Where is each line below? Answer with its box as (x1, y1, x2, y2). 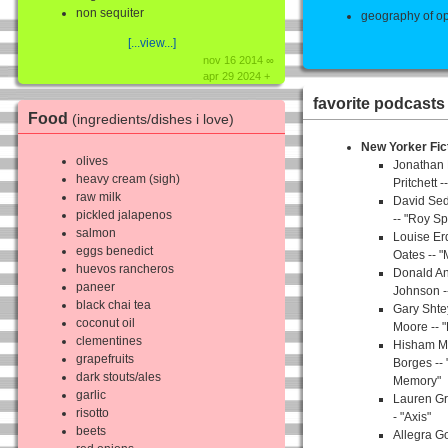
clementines (76, 334, 142, 349)
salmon (76, 226, 116, 241)
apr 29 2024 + (203, 69, 271, 82)
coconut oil (76, 316, 135, 331)
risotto (76, 406, 109, 421)
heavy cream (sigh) (76, 172, 180, 187)
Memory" (393, 373, 442, 388)
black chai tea (76, 298, 151, 313)
